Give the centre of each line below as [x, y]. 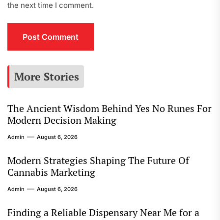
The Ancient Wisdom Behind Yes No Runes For [110, 108]
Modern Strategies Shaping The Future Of [98, 160]
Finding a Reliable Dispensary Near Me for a [103, 212]
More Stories [47, 76]
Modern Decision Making [62, 120]
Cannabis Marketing [51, 172]
